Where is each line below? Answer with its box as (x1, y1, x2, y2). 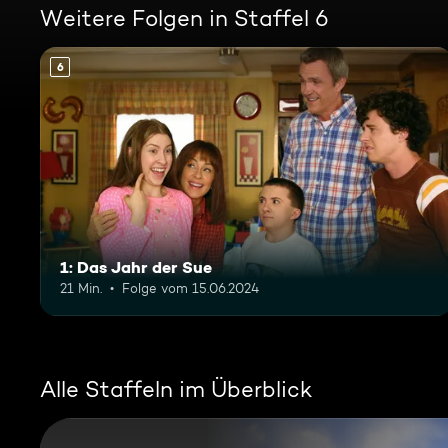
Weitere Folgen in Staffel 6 (40, 5, 329, 31)
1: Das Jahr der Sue (60, 256, 212, 277)
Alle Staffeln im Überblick (40, 375, 312, 402)
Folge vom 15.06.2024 (122, 279, 259, 296)
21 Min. (60, 279, 102, 296)
